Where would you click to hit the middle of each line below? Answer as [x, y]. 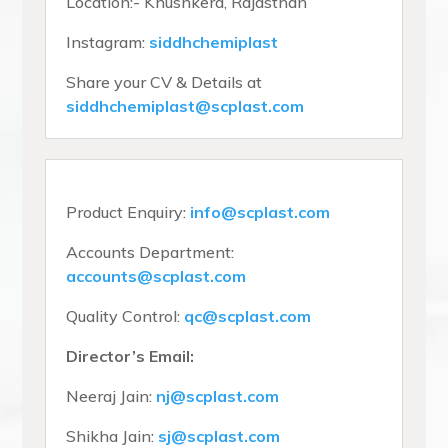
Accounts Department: [150, 251]
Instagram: [108, 41]
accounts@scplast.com [156, 275]
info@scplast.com [260, 211]
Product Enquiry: [128, 211]
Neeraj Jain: [111, 395]
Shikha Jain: [112, 435]
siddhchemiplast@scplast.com [185, 105]
